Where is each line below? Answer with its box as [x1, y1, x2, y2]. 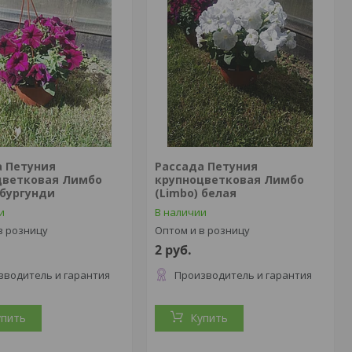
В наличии [154, 205, 207, 219]
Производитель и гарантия [174, 268, 312, 282]
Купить [189, 310, 228, 325]
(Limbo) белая [154, 185, 236, 200]
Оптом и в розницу [154, 223, 250, 237]
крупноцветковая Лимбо [154, 172, 304, 187]
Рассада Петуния [154, 159, 258, 174]
